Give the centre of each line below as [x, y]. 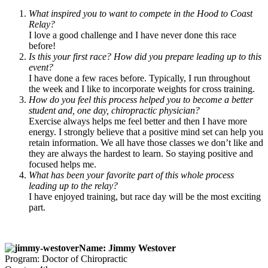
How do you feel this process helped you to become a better [141, 99]
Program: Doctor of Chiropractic [66, 258]
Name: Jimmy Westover [127, 248]
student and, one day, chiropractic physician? [114, 110]
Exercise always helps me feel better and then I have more [138, 121]
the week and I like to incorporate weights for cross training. [142, 89]
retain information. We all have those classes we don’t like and [146, 142]
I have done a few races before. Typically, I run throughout [139, 78]
